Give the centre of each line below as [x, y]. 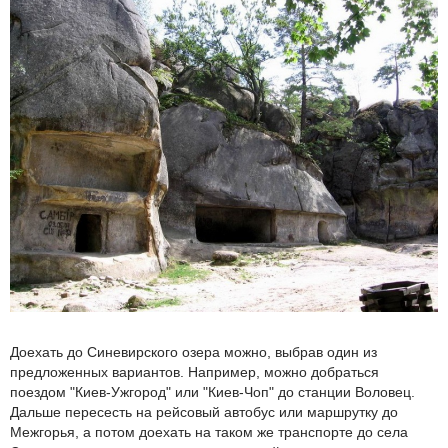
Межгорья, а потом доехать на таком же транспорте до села [209, 432]
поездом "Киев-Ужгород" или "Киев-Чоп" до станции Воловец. [212, 392]
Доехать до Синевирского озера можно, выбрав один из [193, 352]
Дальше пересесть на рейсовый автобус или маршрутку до [204, 412]
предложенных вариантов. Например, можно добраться [194, 372]
